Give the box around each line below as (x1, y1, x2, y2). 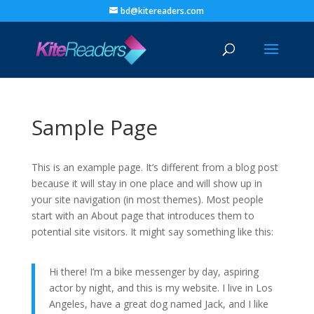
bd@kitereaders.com (121, 5, 205, 17)
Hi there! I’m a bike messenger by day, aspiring (48, 265, 259, 278)
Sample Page (31, 113, 158, 142)
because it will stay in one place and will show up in (31, 177, 262, 190)
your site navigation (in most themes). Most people (31, 193, 264, 206)
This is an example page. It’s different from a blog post (31, 161, 278, 174)
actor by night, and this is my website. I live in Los (48, 281, 273, 294)
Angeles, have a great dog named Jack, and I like (48, 297, 268, 310)
